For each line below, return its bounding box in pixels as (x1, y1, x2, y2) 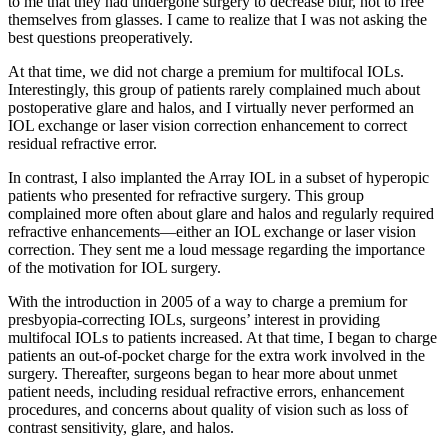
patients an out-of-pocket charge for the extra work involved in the (8, 347, 425, 365)
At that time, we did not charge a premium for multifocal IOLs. (8, 63, 404, 81)
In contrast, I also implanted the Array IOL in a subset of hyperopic (8, 169, 429, 187)
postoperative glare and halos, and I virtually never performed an (8, 99, 414, 117)
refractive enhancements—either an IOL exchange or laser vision (8, 223, 416, 241)
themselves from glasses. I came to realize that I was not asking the (8, 11, 427, 29)
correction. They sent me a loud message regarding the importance (8, 241, 425, 259)
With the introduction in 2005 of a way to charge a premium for (8, 293, 407, 311)
